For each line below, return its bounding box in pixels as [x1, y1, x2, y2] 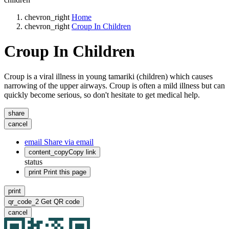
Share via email [42, 137, 94, 146]
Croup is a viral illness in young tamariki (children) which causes [4, 72, 213, 81]
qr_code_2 [8, 197, 39, 205]
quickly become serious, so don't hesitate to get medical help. [4, 90, 200, 99]
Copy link [68, 148, 96, 156]
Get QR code [41, 197, 80, 205]
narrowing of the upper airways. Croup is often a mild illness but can [4, 81, 225, 90]
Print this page [41, 168, 86, 176]
